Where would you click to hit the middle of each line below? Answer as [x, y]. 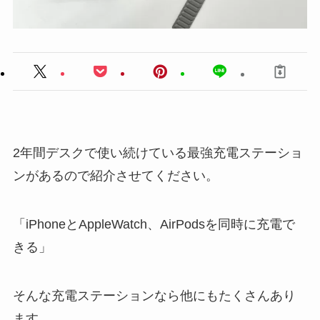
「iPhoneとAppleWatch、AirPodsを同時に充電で [154, 225]
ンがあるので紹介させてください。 [115, 176]
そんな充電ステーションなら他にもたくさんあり [154, 296]
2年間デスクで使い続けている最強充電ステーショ [157, 153]
